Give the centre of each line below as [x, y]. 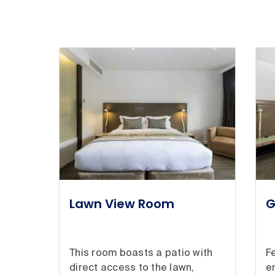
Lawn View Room [122, 203]
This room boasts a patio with [141, 253]
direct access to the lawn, [132, 268]
